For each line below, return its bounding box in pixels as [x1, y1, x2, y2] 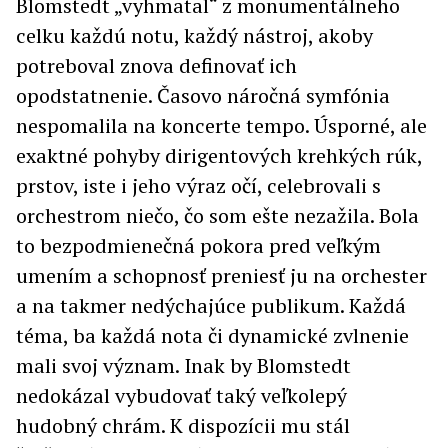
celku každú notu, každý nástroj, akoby [16, 22, 373, 50]
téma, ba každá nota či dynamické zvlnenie [16, 322, 409, 350]
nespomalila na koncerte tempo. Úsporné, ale [16, 112, 427, 140]
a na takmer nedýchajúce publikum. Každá [16, 292, 406, 320]
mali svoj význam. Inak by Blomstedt [16, 352, 351, 380]
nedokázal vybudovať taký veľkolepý [16, 382, 347, 410]
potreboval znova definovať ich [16, 52, 297, 80]
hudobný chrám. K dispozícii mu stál [16, 412, 350, 440]
